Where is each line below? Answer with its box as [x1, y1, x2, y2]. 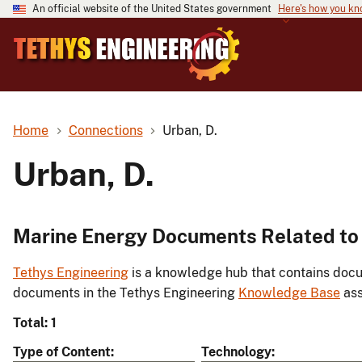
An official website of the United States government [32, 3, 271, 15]
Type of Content [13, 344, 111, 360]
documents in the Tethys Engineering [13, 285, 238, 301]
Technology [201, 344, 271, 360]
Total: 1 [13, 315, 57, 331]
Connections [68, 122, 143, 138]
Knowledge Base [238, 285, 340, 301]
